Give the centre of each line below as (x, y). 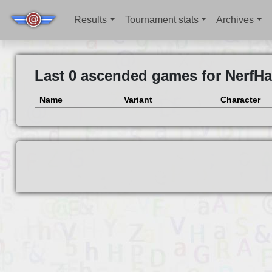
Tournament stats (161, 20)
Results (91, 20)
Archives (235, 20)
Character (240, 100)
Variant (138, 100)
